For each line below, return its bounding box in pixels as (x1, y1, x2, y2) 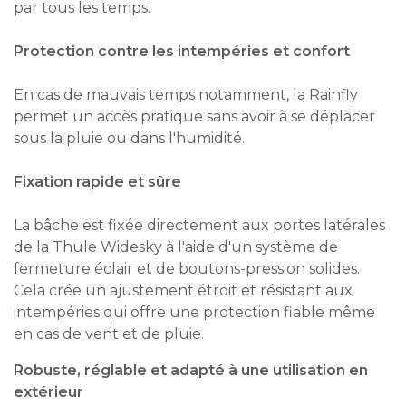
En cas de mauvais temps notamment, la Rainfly (14, 85, 358, 103)
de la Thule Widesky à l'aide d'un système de (14, 237, 338, 256)
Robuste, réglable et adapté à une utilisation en (14, 361, 368, 379)
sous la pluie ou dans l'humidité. (14, 129, 245, 147)
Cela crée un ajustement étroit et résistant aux (14, 281, 353, 299)
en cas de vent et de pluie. (14, 324, 204, 343)
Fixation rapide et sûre (14, 172, 181, 190)
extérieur (14, 382, 83, 401)
